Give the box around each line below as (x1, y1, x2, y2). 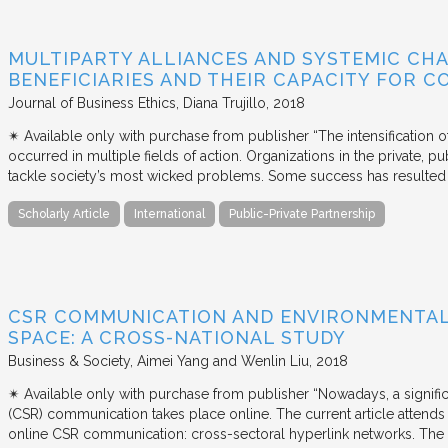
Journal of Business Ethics (8, 94, 176, 111)
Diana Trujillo (183, 94, 266, 111)
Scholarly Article (18, 206, 110, 221)
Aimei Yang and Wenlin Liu (137, 352, 309, 369)
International (134, 206, 205, 221)
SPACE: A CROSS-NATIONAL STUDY (8, 326, 346, 348)
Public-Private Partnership (229, 206, 375, 221)
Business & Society (8, 352, 130, 369)
